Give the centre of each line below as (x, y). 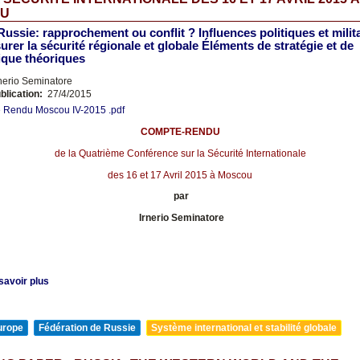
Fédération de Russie (87, 327)
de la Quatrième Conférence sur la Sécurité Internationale (180, 153)
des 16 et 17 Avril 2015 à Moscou (180, 175)
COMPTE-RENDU (180, 132)
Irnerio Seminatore (181, 218)
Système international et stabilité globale (244, 327)
